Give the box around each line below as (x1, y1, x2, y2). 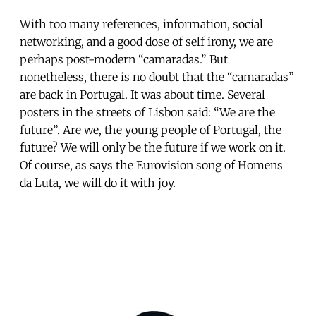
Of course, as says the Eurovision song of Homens (20, 157, 283, 172)
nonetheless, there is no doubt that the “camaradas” (20, 69, 294, 84)
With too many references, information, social (20, 16, 263, 31)
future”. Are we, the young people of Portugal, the (20, 122, 281, 137)
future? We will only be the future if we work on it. (20, 140, 286, 154)
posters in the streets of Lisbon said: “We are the (20, 104, 275, 119)
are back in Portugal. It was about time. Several (20, 87, 265, 102)
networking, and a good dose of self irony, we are (20, 34, 273, 49)
